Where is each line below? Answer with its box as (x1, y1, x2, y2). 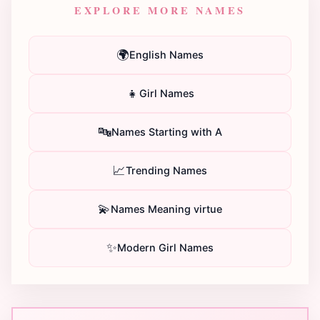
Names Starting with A (111, 126, 222, 139)
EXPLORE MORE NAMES (74, 2, 246, 18)
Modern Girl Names (117, 241, 214, 254)
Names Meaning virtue (111, 203, 222, 216)
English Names (129, 49, 204, 61)
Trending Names (126, 164, 207, 177)
